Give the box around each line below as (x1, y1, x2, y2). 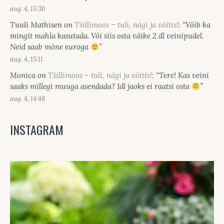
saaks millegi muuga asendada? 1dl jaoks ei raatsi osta (10, 81, 191, 91)
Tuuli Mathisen (10, 20, 62, 30)
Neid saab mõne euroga (10, 42, 90, 52)
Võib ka (185, 20, 210, 30)
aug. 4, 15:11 (10, 55, 43, 63)
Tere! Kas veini (159, 70, 209, 80)
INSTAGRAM (10, 120, 63, 139)
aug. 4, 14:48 (10, 94, 45, 103)
